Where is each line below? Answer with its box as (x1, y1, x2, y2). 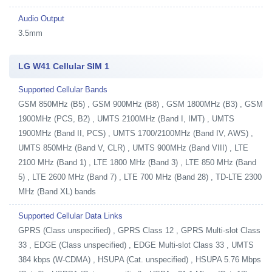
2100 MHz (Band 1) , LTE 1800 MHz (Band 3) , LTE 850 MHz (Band (18, 158, 256, 167)
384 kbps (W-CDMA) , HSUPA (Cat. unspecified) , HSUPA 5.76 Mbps (18, 255, 261, 264)
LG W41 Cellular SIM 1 (18, 61, 109, 71)
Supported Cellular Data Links (18, 211, 123, 220)
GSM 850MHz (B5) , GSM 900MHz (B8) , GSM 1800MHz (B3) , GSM (18, 100, 263, 109)
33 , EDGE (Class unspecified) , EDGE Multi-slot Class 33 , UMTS (18, 240, 254, 250)
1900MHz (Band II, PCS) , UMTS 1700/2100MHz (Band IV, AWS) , (18, 129, 253, 138)
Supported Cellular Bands (18, 85, 107, 94)
